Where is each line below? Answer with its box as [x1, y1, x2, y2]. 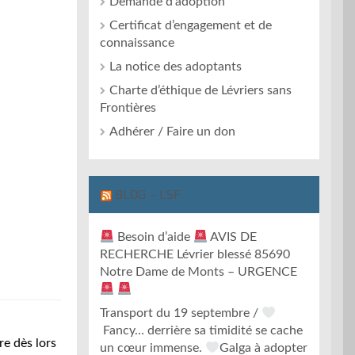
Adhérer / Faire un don [109, 125, 235, 138]
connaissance [100, 36, 174, 49]
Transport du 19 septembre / [100, 307, 261, 320]
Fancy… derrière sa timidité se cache [100, 324, 303, 338]
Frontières [100, 101, 156, 114]
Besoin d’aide [114, 231, 194, 244]
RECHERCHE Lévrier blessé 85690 [100, 248, 290, 261]
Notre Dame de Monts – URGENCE [100, 265, 297, 279]
